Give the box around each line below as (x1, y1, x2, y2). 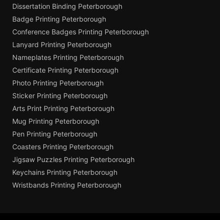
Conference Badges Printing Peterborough (12, 27, 149, 36)
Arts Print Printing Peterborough (12, 104, 114, 113)
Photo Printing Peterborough (12, 79, 104, 87)
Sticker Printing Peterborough (12, 91, 108, 100)
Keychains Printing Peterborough (12, 168, 117, 177)
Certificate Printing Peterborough (12, 66, 118, 75)
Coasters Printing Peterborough (12, 142, 113, 151)
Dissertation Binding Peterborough (12, 2, 122, 11)
